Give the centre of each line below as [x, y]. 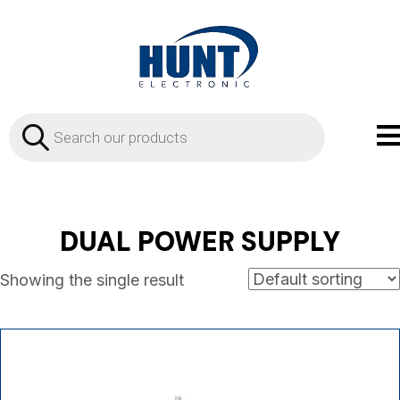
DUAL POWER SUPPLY [200, 241]
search [36, 136]
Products [44, 120]
